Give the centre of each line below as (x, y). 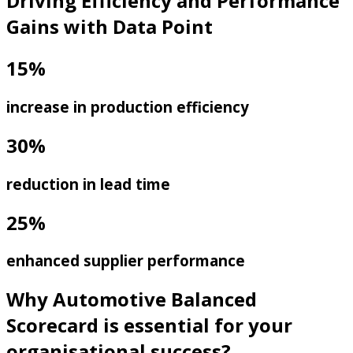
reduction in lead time (88, 184)
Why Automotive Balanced (132, 299)
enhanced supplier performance (126, 261)
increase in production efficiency (128, 106)
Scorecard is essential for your (149, 325)
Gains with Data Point (112, 26)
